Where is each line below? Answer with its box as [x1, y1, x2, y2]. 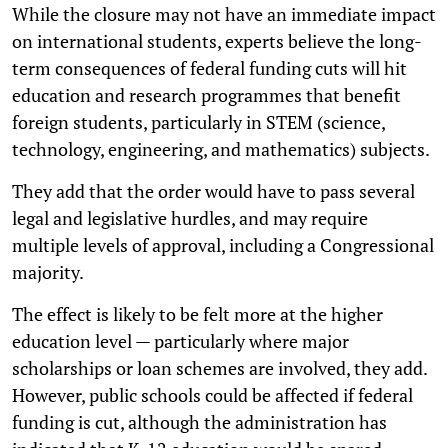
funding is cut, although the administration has [12, 409, 387, 434]
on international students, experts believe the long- [12, 28, 422, 53]
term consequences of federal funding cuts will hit [12, 55, 407, 80]
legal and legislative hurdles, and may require [12, 205, 368, 230]
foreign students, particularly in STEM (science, [12, 109, 385, 134]
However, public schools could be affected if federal [12, 382, 413, 407]
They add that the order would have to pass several [12, 178, 415, 203]
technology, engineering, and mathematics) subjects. [12, 136, 430, 161]
